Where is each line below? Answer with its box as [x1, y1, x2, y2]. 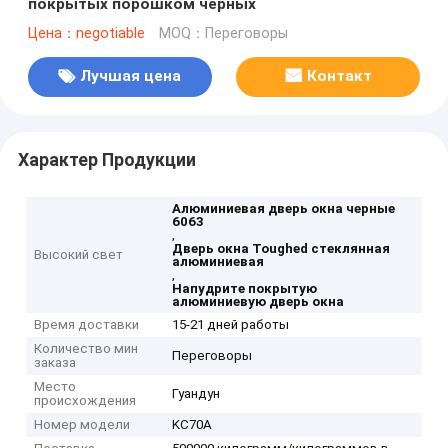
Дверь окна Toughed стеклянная [172, 241, 391, 257]
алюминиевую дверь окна [172, 294, 345, 310]
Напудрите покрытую [172, 281, 318, 297]
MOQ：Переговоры [158, 24, 288, 42]
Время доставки [34, 317, 140, 333]
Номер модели [34, 417, 131, 433]
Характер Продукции [17, 149, 196, 170]
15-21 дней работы [172, 317, 290, 333]
